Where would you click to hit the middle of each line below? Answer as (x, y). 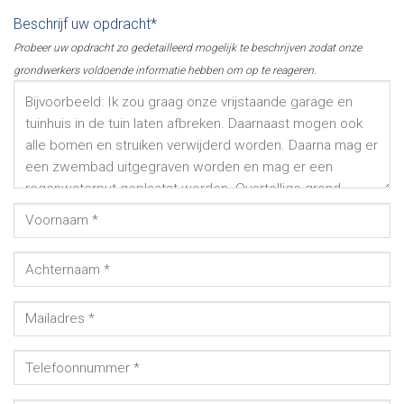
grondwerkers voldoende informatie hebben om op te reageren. (165, 71)
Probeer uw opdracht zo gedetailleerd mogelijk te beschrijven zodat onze (188, 48)
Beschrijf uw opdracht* (85, 24)
